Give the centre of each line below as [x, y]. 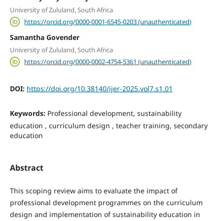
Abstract [26, 168]
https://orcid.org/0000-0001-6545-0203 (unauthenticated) [108, 21]
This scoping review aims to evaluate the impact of [93, 191]
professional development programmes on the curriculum [106, 203]
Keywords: [28, 113]
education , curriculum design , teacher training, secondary [109, 126]
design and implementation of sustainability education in [105, 215]
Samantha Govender [44, 37]
